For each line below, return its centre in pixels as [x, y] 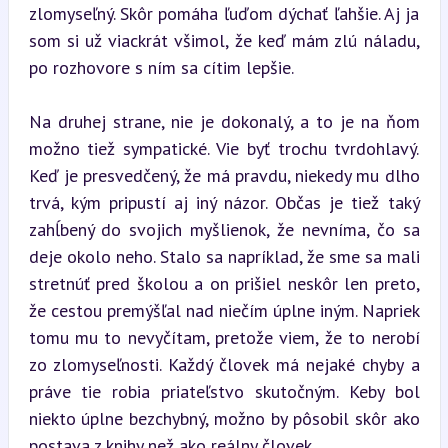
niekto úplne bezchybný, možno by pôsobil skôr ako [224, 418]
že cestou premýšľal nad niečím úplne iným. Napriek [224, 310]
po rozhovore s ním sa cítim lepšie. [161, 67]
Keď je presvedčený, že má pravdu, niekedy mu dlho [224, 175]
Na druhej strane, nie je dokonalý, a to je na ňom [224, 121]
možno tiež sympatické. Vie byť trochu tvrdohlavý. [224, 148]
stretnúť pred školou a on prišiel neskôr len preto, [224, 283]
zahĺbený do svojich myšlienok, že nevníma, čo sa [224, 229]
